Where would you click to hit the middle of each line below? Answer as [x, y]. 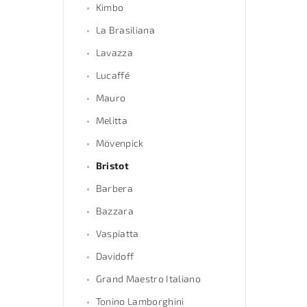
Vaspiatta [117, 234]
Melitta [112, 121]
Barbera [114, 188]
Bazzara [115, 211]
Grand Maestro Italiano [148, 279]
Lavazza [114, 53]
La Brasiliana [125, 30]
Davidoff [115, 256]
